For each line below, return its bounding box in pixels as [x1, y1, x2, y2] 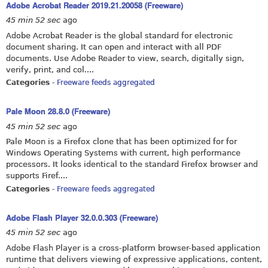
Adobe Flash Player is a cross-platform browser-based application [6, 243, 260, 252]
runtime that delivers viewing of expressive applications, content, [6, 254, 262, 264]
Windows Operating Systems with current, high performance [6, 148, 240, 158]
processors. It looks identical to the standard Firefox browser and [6, 160, 258, 169]
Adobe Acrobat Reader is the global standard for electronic [6, 31, 233, 40]
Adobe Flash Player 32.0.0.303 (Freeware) [6, 211, 158, 223]
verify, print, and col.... [6, 65, 94, 74]
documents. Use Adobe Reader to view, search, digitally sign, [6, 53, 244, 63]
